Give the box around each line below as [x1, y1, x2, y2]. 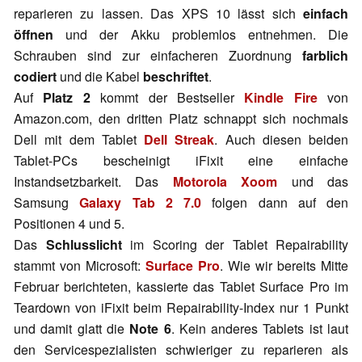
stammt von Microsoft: [14, 256, 145, 276]
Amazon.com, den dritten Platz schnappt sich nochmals [14, 109, 348, 128]
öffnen [14, 25, 53, 44]
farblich [302, 46, 348, 65]
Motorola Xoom [172, 172, 278, 192]
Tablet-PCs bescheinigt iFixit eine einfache [14, 151, 348, 170]
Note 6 [129, 319, 171, 339]
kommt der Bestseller [90, 88, 245, 107]
